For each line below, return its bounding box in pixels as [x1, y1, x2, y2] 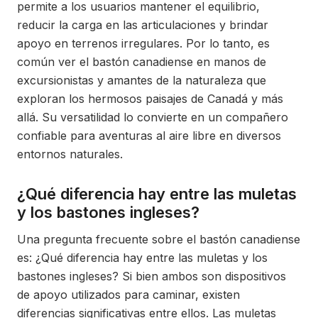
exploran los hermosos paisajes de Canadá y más [17, 92, 283, 106]
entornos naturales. [17, 147, 123, 161]
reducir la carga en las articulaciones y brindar [17, 18, 268, 32]
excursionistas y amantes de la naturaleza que [17, 73, 266, 87]
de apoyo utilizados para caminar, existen [17, 287, 240, 302]
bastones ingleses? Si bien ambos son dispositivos [17, 269, 286, 283]
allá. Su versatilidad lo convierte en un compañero [17, 110, 288, 124]
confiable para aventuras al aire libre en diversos [17, 128, 281, 143]
